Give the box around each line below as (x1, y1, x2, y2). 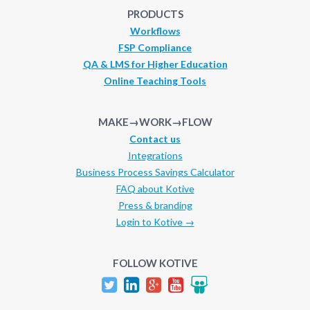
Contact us (129, 132, 181, 145)
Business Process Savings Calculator (75, 165, 235, 178)
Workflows (129, 24, 181, 37)
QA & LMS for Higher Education (82, 57, 228, 70)
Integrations (127, 149, 183, 161)
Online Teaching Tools (104, 74, 206, 86)
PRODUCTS (127, 7, 183, 20)
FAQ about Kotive (116, 182, 194, 194)
